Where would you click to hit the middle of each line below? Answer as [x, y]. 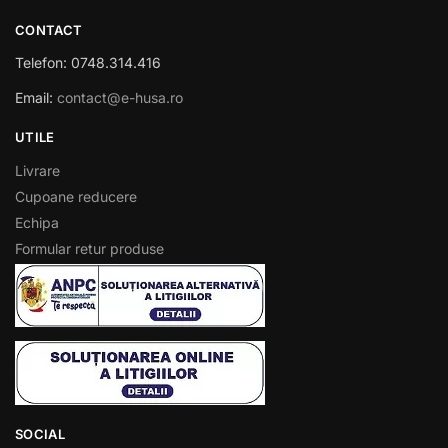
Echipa [37, 222]
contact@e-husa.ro [120, 98]
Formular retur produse [89, 248]
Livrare [37, 170]
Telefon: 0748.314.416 [88, 63]
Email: [36, 98]
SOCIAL [40, 433]
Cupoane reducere [76, 196]
